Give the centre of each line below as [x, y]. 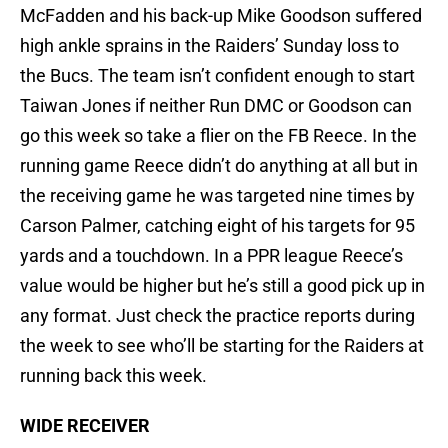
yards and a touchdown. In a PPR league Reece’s [211, 256]
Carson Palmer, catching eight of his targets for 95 [217, 226]
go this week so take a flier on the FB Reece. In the [218, 136]
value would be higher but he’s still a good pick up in [222, 286]
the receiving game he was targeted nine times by [217, 196]
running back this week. [113, 376]
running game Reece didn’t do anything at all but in [219, 166]
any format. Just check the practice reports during [217, 316]
